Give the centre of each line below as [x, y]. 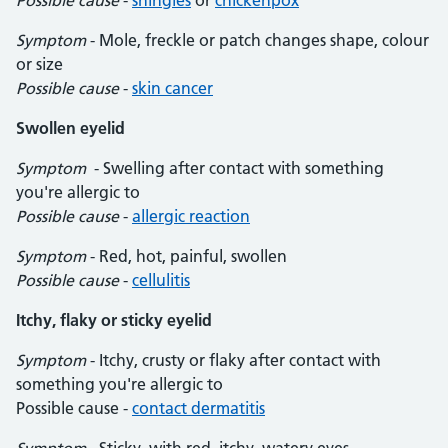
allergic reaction [191, 216]
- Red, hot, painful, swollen [186, 256]
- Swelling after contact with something [237, 168]
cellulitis [161, 280]
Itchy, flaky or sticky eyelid [114, 320]
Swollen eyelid [70, 128]
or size [39, 64]
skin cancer [172, 88]
